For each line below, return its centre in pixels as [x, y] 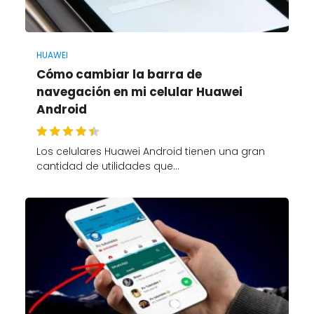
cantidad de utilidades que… [108, 166]
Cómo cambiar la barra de [119, 75]
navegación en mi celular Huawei [139, 92]
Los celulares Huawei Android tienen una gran [150, 152]
